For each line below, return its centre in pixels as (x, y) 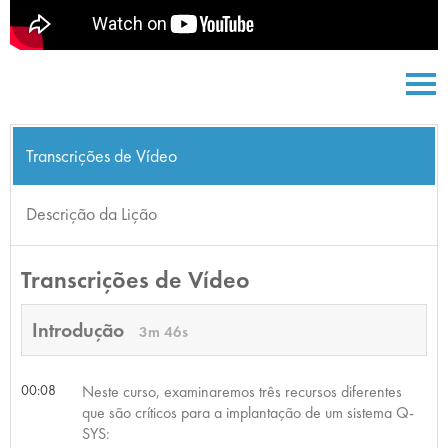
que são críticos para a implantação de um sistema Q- (247, 412)
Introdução (80, 329)
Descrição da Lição (91, 213)
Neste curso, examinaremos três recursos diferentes (241, 391)
